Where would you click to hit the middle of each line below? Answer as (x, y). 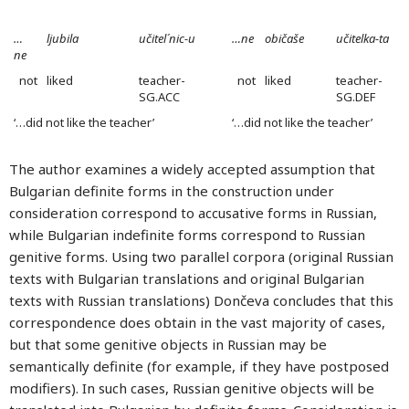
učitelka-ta (362, 38)
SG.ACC (159, 97)
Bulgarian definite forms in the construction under (172, 191)
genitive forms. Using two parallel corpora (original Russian (201, 257)
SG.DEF (356, 97)
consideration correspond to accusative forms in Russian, (193, 213)
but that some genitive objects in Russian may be (168, 344)
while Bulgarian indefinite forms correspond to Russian (187, 235)
